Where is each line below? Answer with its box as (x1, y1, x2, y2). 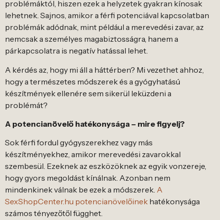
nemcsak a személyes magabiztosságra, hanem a (5, 34, 178, 44)
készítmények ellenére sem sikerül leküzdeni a (5, 88, 171, 98)
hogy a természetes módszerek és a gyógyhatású (5, 76, 180, 86)
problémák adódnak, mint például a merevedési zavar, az (5, 22, 204, 32)
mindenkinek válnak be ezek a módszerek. (5, 185, 157, 195)
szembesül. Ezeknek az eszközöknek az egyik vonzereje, (5, 161, 206, 171)
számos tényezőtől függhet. (5, 208, 103, 219)
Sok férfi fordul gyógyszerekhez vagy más (5, 137, 153, 148)
